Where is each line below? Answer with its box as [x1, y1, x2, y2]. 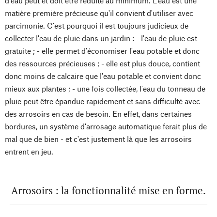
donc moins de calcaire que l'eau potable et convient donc [5, 71, 201, 81]
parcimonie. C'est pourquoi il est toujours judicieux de [5, 21, 188, 31]
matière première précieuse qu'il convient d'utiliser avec [5, 8, 193, 18]
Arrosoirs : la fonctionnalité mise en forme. [11, 184, 206, 198]
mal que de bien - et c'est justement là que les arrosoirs [5, 134, 192, 144]
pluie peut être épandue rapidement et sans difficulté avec [5, 96, 200, 106]
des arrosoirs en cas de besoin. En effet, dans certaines [5, 109, 192, 119]
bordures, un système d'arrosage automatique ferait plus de [5, 122, 207, 131]
